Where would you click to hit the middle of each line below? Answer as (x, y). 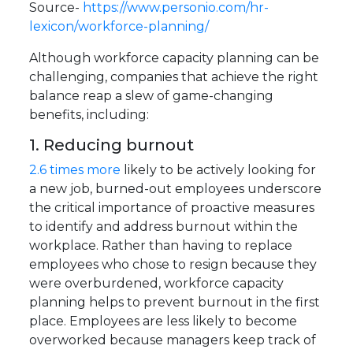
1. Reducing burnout (112, 145)
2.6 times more (75, 170)
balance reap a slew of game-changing (152, 96)
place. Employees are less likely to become (163, 321)
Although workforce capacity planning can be (175, 58)
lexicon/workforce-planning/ (119, 27)
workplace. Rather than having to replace (161, 246)
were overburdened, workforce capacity (157, 284)
